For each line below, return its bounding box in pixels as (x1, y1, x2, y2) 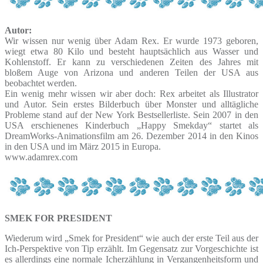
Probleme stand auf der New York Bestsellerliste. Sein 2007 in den (5, 109, 258, 120)
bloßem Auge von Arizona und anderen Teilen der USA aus (5, 67, 258, 77)
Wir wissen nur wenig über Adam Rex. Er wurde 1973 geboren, (5, 35, 258, 46)
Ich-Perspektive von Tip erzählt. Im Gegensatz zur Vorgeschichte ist (5, 243, 258, 254)
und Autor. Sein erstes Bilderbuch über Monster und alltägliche (5, 99, 258, 109)
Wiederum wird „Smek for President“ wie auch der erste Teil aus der (5, 232, 258, 243)
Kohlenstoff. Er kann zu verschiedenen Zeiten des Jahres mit (5, 56, 258, 67)
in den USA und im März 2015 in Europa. (5, 141, 161, 151)
